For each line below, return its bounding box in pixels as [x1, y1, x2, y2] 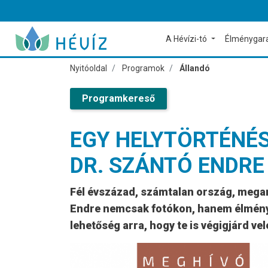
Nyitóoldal [70, 63, 107, 73]
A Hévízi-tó [166, 34, 209, 44]
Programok [122, 63, 165, 73]
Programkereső [82, 93, 155, 104]
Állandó [179, 63, 210, 73]
